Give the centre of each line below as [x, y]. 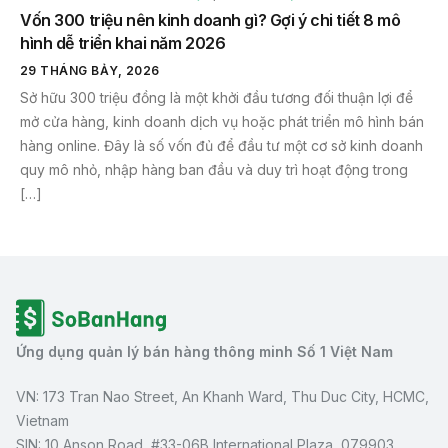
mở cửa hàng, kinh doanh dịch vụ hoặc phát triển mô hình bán [222, 122]
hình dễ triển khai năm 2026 [123, 43]
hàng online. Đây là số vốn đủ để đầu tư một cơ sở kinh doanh [221, 146]
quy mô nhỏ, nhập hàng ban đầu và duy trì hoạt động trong [214, 170]
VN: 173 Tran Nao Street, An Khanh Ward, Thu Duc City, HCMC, [222, 397]
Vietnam [42, 421]
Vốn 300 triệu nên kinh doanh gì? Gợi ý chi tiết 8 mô [210, 20]
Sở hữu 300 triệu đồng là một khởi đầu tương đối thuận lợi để [216, 98]
